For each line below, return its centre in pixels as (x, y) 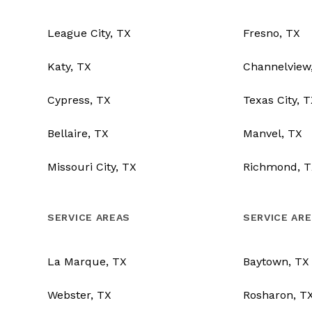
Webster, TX (79, 295)
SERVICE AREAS (89, 218)
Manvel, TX (272, 134)
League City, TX (89, 33)
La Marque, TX (87, 262)
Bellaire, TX (78, 134)
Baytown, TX (276, 262)
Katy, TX (69, 67)
